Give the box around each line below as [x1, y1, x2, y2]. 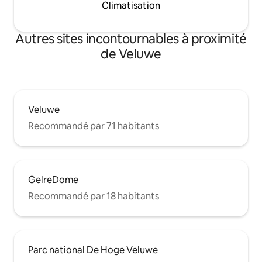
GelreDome [28, 174, 78, 186]
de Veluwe [100, 46, 162, 63]
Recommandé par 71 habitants [28, 120, 159, 132]
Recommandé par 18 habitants [28, 190, 159, 202]
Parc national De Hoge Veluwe [28, 244, 158, 256]
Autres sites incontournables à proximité [15, 30, 247, 47]
